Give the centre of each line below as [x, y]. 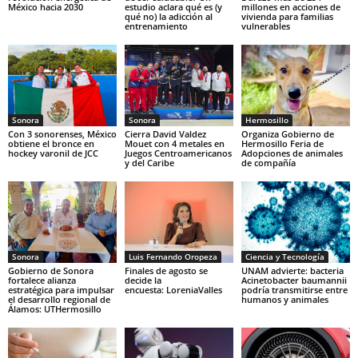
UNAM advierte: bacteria [292, 270]
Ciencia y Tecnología [284, 256]
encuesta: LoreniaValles [173, 289]
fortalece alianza [42, 280]
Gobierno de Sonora [51, 270]
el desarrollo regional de [59, 299]
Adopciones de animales [292, 153]
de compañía [268, 162]
